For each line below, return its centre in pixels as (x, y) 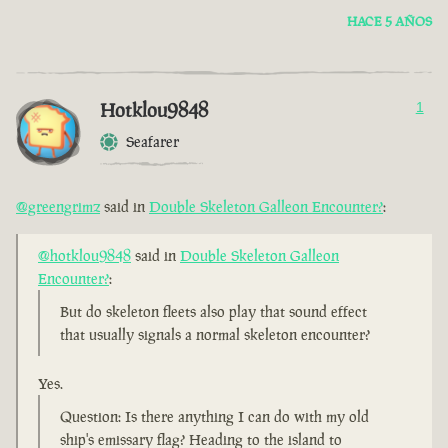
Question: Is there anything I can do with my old (214, 417)
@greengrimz (58, 207)
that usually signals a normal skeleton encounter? (215, 335)
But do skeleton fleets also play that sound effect (213, 312)
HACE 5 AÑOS (389, 22)
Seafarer (152, 142)
